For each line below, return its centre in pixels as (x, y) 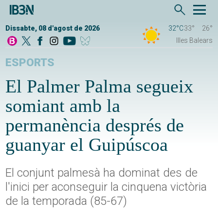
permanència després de (95, 125)
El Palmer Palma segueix (100, 86)
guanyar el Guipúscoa (87, 145)
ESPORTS (30, 63)
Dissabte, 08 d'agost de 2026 (53, 28)
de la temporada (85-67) (66, 201)
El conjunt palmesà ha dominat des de (102, 173)
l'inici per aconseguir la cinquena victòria (106, 187)
